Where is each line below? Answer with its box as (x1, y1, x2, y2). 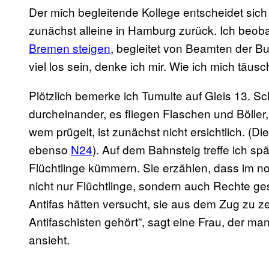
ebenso (29, 141, 71, 158)
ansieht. (29, 231, 70, 248)
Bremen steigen (29, 40, 110, 56)
